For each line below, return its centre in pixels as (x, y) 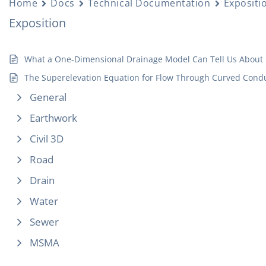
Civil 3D (47, 139)
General (48, 97)
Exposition (38, 23)
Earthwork (54, 118)
